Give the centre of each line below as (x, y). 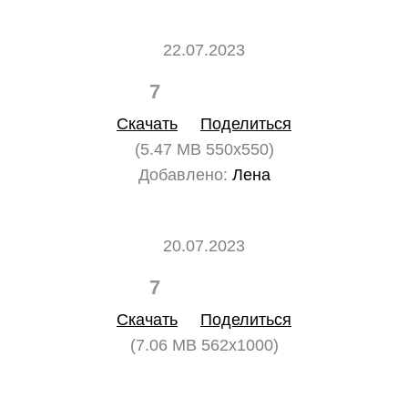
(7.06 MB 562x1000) (204, 345)
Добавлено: (183, 175)
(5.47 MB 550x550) (204, 149)
